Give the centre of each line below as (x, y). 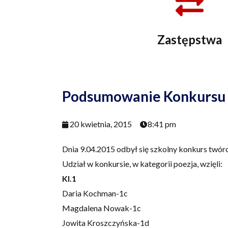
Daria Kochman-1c (95, 193)
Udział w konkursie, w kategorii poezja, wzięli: (142, 164)
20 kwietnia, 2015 (101, 124)
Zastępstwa (189, 40)
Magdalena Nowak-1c (102, 208)
